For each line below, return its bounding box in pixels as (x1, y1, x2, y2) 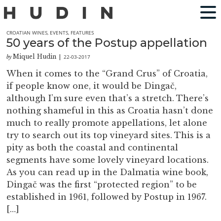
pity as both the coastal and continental (6, 143, 179, 153)
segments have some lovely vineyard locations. (6, 155, 209, 165)
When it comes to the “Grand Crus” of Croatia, (6, 69, 208, 79)
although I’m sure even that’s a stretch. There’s (6, 93, 209, 104)
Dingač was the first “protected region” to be (6, 180, 197, 190)
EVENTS (50, 29, 69, 36)
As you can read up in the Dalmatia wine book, (6, 167, 209, 178)
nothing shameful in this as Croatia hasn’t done (6, 106, 214, 116)
